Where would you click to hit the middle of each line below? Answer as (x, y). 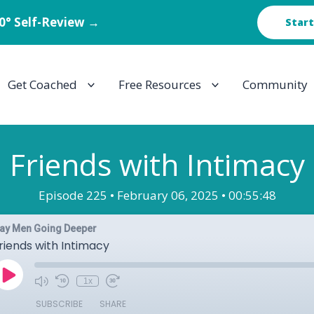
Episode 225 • (77, 195)
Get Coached (42, 84)
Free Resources (159, 84)
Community (275, 84)
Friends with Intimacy (157, 164)
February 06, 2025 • (172, 195)
